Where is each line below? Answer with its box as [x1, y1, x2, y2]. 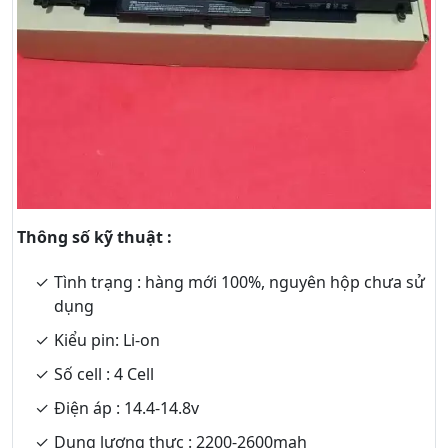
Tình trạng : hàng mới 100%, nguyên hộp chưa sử [54, 271, 425, 294]
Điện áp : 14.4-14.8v [54, 397, 199, 420]
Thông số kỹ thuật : [17, 226, 172, 249]
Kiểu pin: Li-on [54, 329, 160, 352]
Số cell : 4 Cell [54, 363, 154, 386]
